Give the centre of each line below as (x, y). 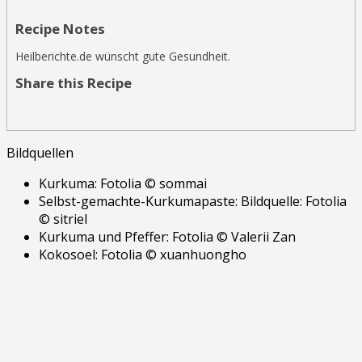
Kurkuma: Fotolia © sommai (123, 183)
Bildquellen (40, 152)
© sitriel (63, 219)
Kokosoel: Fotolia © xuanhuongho (143, 254)
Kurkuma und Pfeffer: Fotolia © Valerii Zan (167, 236)
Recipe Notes (60, 28)
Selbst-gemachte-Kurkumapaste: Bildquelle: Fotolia (193, 201)
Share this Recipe (74, 82)
